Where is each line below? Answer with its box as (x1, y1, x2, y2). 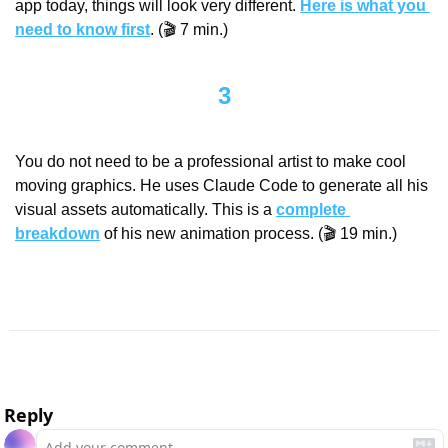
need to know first (15, 21, 150, 39)
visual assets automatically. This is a (15, 201, 276, 219)
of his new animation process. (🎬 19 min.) (100, 225, 397, 243)
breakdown (15, 225, 100, 243)
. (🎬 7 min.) (150, 21, 228, 39)
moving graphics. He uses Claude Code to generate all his (15, 177, 428, 195)
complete (276, 201, 346, 219)
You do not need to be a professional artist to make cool (15, 153, 406, 171)
